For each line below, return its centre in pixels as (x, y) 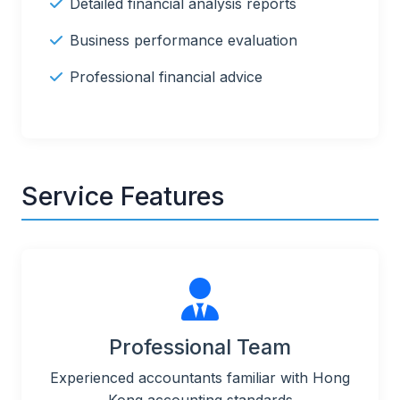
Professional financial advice (166, 77)
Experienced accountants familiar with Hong (200, 378)
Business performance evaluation (183, 41)
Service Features (123, 196)
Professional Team (200, 347)
